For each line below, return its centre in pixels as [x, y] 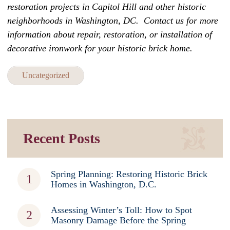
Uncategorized [46, 75]
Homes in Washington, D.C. [104, 185]
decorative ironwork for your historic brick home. [100, 49]
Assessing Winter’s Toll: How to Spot [121, 210]
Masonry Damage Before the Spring [118, 221]
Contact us [164, 21]
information [29, 35]
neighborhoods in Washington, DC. [75, 21]
